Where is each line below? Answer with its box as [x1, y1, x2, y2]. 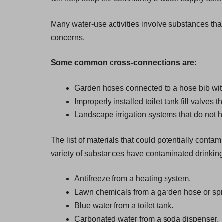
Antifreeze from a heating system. [74, 174, 191, 183]
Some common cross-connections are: [51, 58, 197, 67]
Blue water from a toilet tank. [74, 201, 173, 210]
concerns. [51, 33, 85, 42]
